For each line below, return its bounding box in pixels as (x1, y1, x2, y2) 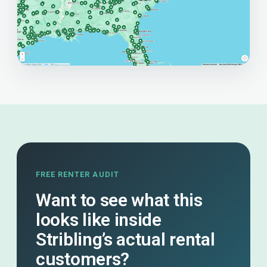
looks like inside (36, 209, 162, 230)
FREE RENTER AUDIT (36, 170, 119, 179)
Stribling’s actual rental (36, 229, 215, 250)
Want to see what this (36, 190, 203, 210)
